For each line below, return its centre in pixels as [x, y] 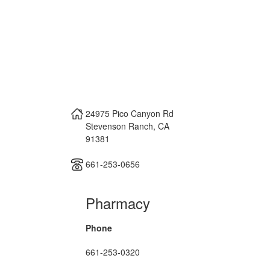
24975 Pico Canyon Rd [130, 113]
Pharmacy [118, 202]
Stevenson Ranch [119, 126]
